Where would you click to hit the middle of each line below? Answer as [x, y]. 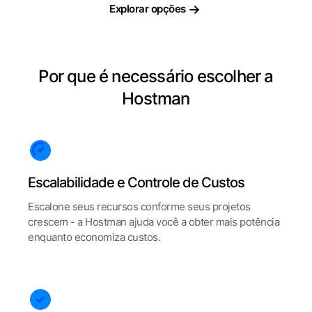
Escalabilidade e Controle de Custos [136, 182]
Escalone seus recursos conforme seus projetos [139, 206]
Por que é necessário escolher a [156, 76]
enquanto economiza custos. [94, 237]
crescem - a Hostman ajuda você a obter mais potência [154, 222]
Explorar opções [148, 9]
